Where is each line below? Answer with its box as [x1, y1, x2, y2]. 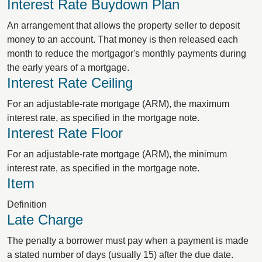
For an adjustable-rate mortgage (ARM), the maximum [7, 99, 229, 109]
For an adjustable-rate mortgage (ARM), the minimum [7, 149, 227, 159]
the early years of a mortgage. [7, 63, 129, 73]
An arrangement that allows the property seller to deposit [7, 20, 240, 30]
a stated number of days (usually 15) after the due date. [7, 250, 233, 260]
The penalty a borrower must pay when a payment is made [7, 236, 249, 246]
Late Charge [7, 212, 83, 227]
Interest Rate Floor [7, 125, 123, 141]
